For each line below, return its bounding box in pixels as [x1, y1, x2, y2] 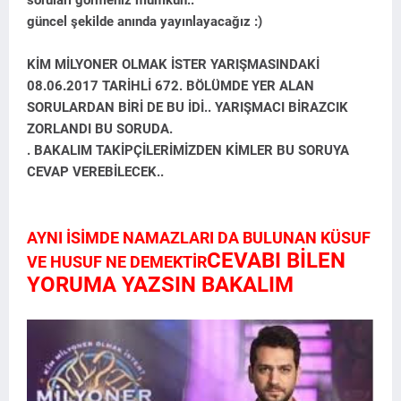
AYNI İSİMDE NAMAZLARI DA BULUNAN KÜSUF [27, 227, 371, 247]
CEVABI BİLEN [207, 247, 346, 273]
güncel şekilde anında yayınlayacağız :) [27, 13, 262, 30]
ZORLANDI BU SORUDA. [27, 120, 173, 137]
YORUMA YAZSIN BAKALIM [27, 271, 294, 297]
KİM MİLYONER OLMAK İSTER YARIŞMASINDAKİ [27, 55, 320, 73]
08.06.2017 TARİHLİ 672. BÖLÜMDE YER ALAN [27, 77, 314, 94]
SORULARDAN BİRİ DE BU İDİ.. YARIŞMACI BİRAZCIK [27, 98, 348, 115]
